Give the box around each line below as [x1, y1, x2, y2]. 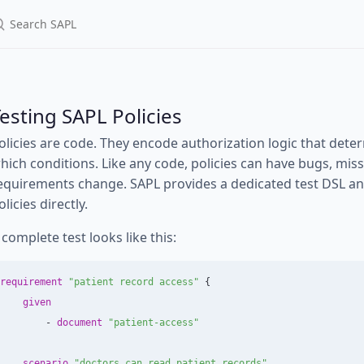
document [57, 317, 102, 328]
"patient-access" [108, 317, 199, 328]
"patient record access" [68, 276, 199, 288]
